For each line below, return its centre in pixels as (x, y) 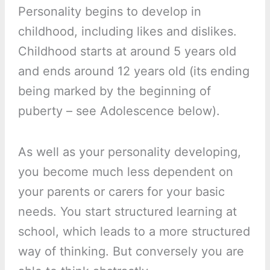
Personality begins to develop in (109, 12)
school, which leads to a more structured (134, 232)
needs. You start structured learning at (127, 212)
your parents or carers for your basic (121, 192)
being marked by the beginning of (114, 91)
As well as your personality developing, (129, 152)
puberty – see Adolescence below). (119, 111)
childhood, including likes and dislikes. (127, 32)
